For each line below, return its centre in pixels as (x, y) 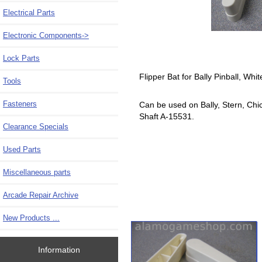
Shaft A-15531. (166, 117)
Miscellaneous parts (37, 172)
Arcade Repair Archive (41, 195)
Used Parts (22, 149)
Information (59, 250)
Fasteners (20, 104)
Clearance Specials (36, 126)
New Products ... (31, 218)
